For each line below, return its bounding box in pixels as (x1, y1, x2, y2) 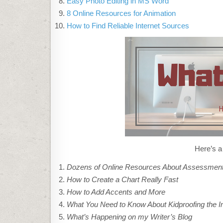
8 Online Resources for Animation (67, 8, 176, 17)
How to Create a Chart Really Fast (67, 175, 178, 184)
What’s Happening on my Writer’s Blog (67, 212, 192, 221)
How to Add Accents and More (67, 187, 165, 196)
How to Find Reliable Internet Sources (67, 21, 189, 30)
